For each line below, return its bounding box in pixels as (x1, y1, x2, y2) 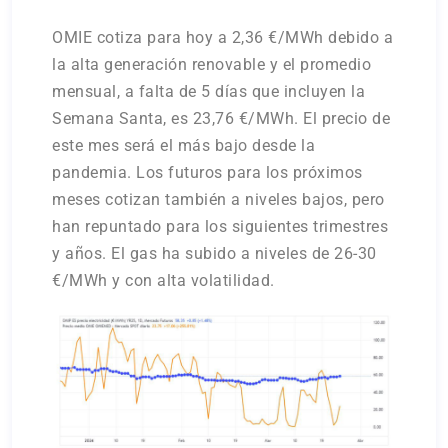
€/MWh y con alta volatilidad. (52, 271, 275, 291)
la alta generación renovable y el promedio (52, 55, 372, 75)
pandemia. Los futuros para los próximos (52, 163, 363, 183)
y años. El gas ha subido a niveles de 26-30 (52, 244, 377, 264)
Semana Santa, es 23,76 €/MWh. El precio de (52, 109, 391, 129)
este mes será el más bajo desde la (52, 136, 316, 156)
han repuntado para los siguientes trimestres (52, 217, 389, 237)
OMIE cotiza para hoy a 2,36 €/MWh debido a (52, 28, 394, 48)
